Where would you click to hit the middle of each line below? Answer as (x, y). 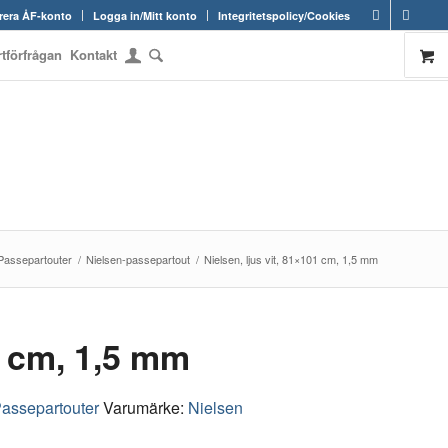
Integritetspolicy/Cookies (284, 15)
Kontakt (94, 54)
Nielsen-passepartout (138, 259)
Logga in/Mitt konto (145, 15)
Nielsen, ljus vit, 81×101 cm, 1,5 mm (291, 259)
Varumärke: (146, 407)
